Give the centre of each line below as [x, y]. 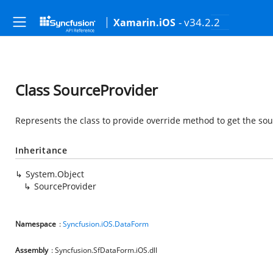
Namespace [36, 224]
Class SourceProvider [87, 90]
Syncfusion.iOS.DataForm [106, 224]
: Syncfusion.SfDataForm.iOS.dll [104, 250]
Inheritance [41, 150]
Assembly [32, 250]
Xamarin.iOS [144, 23]
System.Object [55, 174]
